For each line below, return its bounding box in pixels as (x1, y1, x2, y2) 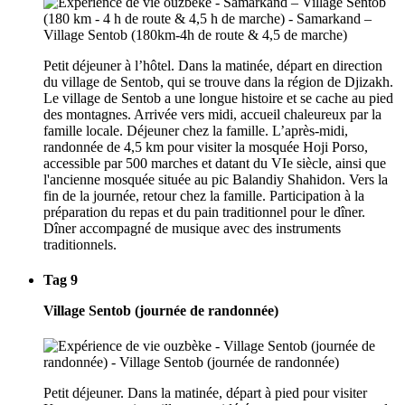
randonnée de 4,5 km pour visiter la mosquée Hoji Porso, (43, 138, 368, 155)
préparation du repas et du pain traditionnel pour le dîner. (43, 203, 365, 220)
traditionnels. (43, 236, 117, 252)
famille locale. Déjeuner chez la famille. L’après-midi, (43, 122, 348, 138)
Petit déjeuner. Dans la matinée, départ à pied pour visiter (43, 385, 367, 401)
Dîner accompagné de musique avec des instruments (43, 220, 341, 236)
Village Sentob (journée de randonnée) (43, 302, 278, 318)
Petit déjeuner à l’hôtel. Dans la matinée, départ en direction (43, 57, 382, 73)
